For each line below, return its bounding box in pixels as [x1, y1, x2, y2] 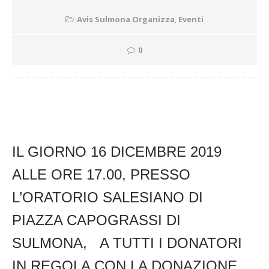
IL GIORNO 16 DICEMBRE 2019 [12, 144, 222, 160]
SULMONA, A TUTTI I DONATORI [12, 235, 242, 251]
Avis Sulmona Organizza [77, 14, 175, 25]
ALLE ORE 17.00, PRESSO [12, 166, 190, 183]
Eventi [178, 14, 204, 25]
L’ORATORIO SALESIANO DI [12, 189, 203, 205]
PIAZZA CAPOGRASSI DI [12, 212, 181, 228]
